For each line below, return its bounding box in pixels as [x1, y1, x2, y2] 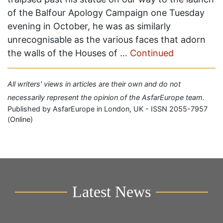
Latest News [72, 182, 151, 201]
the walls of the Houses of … [7, 47, 130, 58]
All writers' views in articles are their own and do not [7, 79, 181, 88]
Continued [130, 47, 174, 58]
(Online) [7, 114, 33, 123]
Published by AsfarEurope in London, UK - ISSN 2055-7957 [7, 104, 208, 113]
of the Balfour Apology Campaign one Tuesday [7, 7, 205, 18]
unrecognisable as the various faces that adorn [7, 34, 206, 45]
